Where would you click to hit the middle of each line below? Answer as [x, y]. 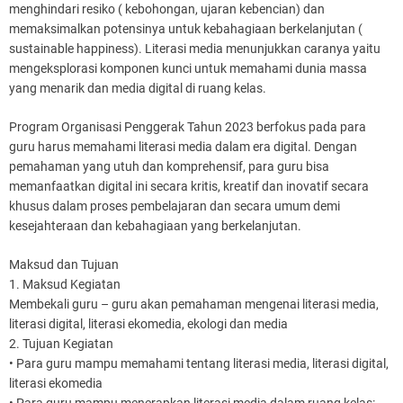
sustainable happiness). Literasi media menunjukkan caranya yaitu [195, 48]
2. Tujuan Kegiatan [61, 343]
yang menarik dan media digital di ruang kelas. [138, 88]
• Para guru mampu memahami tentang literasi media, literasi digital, [199, 363]
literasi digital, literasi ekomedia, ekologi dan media [148, 323]
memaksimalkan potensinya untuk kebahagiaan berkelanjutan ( [186, 28]
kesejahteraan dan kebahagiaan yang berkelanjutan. [155, 225]
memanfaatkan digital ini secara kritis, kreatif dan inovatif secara [189, 186]
